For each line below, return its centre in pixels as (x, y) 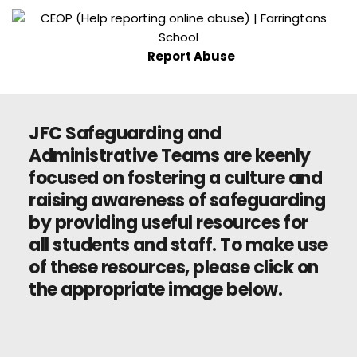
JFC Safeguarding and (125, 133)
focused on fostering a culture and (175, 178)
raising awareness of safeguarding (177, 200)
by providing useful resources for (169, 222)
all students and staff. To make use (178, 245)
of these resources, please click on (174, 267)
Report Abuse (191, 56)
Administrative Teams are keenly (170, 155)
